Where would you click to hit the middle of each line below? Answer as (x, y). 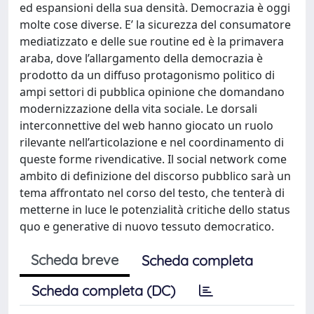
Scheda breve (75, 260)
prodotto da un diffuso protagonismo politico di (147, 75)
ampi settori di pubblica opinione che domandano (152, 92)
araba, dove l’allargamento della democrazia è (141, 58)
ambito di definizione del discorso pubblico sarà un (155, 176)
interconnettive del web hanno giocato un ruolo (146, 125)
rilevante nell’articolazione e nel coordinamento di (152, 142)
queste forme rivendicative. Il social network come (153, 159)
